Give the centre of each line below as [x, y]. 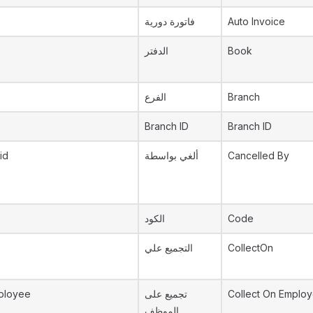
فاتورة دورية [170, 21]
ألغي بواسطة [172, 155]
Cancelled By [259, 155]
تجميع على [166, 294]
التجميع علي [169, 248]
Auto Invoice [256, 21]
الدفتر [156, 51]
